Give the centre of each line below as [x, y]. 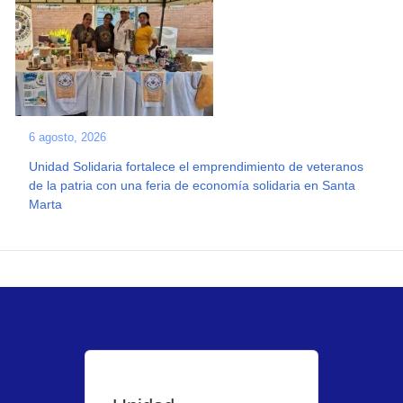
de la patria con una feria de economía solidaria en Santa [193, 185]
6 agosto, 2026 [68, 137]
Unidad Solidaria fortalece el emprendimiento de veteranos [197, 166]
